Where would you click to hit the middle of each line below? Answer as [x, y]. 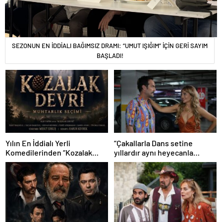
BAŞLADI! [110, 55]
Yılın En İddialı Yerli [38, 143]
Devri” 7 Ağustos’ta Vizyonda [55, 162]
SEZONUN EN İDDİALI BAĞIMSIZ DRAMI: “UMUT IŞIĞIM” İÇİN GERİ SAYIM [110, 45]
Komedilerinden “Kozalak [49, 153]
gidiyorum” [133, 162]
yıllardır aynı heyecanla [154, 153]
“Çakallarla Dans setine [153, 143]
